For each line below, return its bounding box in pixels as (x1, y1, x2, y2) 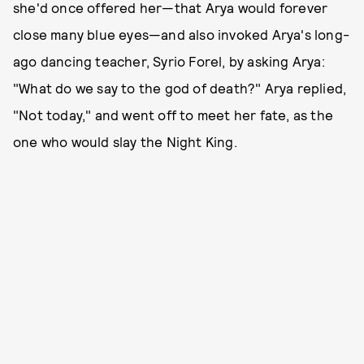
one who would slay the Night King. (13, 133, 237, 149)
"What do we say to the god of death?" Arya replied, (13, 80, 347, 96)
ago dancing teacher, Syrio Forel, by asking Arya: (13, 53, 325, 69)
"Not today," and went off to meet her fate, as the (13, 106, 334, 123)
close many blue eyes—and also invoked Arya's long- (13, 26, 350, 42)
